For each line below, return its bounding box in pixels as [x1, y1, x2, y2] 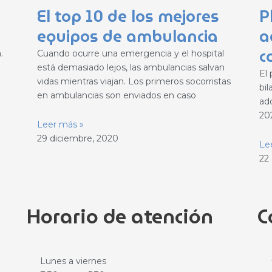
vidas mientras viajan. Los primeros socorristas [36, 76, 231, 87]
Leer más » [36, 118, 84, 130]
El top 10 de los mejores [36, 4, 219, 30]
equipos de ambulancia [36, 24, 218, 50]
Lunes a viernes [40, 256, 107, 267]
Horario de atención [26, 200, 213, 232]
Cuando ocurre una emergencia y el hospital [36, 48, 224, 59]
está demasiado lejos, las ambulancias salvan [36, 62, 225, 73]
